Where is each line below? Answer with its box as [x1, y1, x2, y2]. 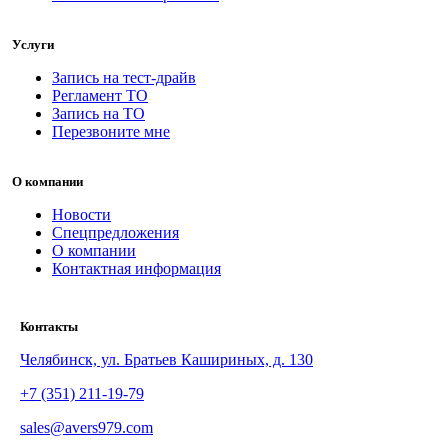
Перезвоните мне [52, 123, 170, 141]
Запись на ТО [52, 105, 145, 123]
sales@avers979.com [20, 419, 153, 437]
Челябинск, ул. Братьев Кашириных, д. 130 [20, 351, 313, 369]
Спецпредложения [52, 224, 179, 242]
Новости [52, 206, 111, 224]
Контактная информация [52, 260, 221, 278]
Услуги [12, 37, 54, 53]
